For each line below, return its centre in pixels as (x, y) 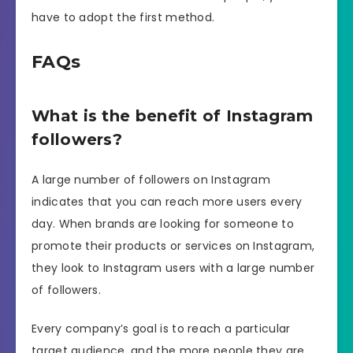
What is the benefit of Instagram (173, 115)
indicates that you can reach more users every (167, 202)
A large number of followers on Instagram (151, 180)
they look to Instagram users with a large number (173, 268)
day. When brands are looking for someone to (163, 224)
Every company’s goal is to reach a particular (161, 329)
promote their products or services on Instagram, (173, 246)
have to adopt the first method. (123, 18)
